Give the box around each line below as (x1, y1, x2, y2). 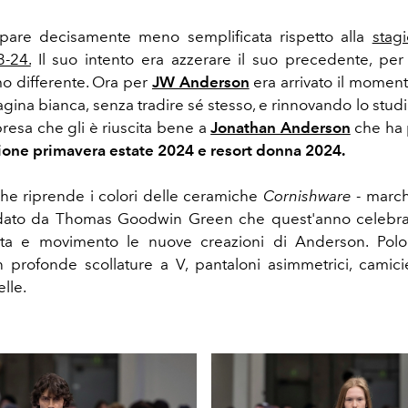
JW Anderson (151, 72, 250, 91)
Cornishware (262, 186, 352, 205)
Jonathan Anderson (210, 117, 351, 137)
